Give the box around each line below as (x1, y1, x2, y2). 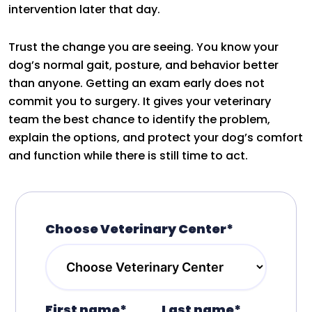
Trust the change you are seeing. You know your (8, 38, 279, 55)
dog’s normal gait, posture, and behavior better (8, 56, 279, 73)
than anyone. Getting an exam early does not (8, 75, 265, 91)
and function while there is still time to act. (8, 147, 248, 164)
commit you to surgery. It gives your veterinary (8, 93, 271, 109)
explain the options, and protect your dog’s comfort (8, 129, 303, 146)
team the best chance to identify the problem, (8, 111, 270, 127)
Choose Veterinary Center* (45, 219, 233, 237)
